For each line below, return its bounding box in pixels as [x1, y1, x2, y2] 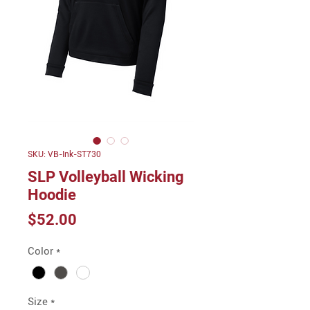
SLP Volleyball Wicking [28, 168, 184, 185]
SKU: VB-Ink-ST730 [28, 149, 101, 159]
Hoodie [28, 186, 76, 203]
